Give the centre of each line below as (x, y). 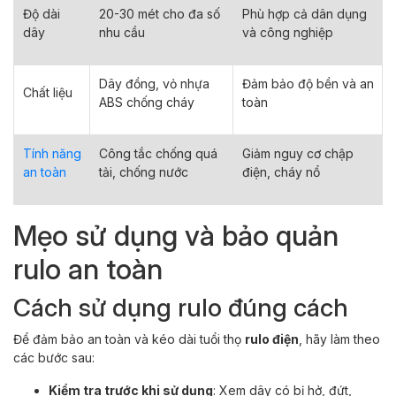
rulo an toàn (88, 269)
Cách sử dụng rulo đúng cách (181, 307)
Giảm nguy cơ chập (298, 153)
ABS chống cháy (147, 102)
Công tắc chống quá (158, 153)
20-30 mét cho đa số (160, 13)
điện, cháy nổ (281, 171)
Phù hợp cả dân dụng (305, 13)
